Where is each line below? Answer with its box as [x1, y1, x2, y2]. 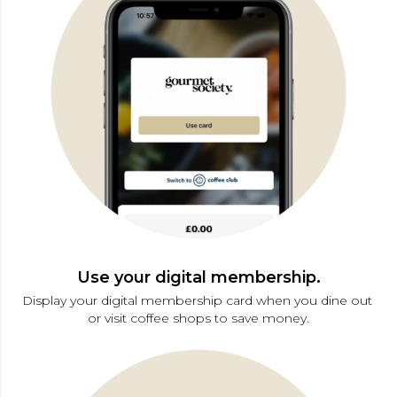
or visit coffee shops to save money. [88, 309, 309, 326]
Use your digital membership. [76, 267, 321, 287]
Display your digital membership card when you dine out [21, 292, 376, 308]
